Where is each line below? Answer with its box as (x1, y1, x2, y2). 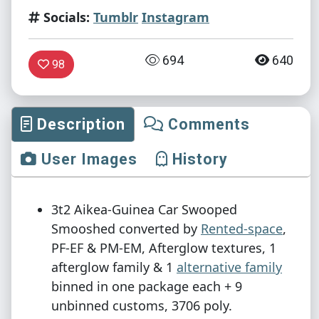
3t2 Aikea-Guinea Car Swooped (51, 201, 237, 219)
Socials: (40, 9, 90, 26)
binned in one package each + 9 (51, 278, 242, 296)
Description (33, 115, 125, 134)
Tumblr (93, 9, 138, 26)
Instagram (142, 9, 209, 26)
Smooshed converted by (51, 220, 201, 238)
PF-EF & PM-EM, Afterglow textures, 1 (51, 239, 276, 257)
